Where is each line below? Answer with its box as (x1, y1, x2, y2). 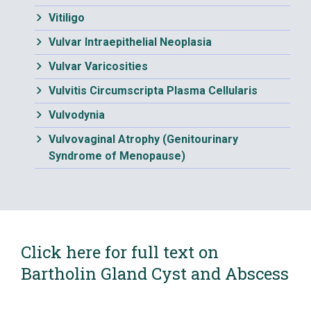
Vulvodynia (49, 108, 105, 121)
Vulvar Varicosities (49, 60, 148, 73)
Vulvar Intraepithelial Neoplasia (49, 35, 212, 49)
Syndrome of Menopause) (49, 149, 185, 162)
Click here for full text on (21, 241, 219, 263)
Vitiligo (49, 11, 85, 24)
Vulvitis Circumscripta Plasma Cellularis (49, 84, 258, 97)
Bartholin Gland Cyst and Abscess (21, 262, 289, 285)
